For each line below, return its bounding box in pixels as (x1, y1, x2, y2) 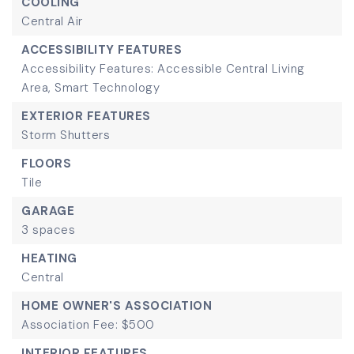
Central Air (21, 13, 83, 29)
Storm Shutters (21, 127, 110, 143)
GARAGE (21, 203, 74, 219)
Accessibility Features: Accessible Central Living (21, 61, 305, 77)
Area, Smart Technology (21, 80, 160, 96)
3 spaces (21, 222, 75, 238)
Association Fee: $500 (21, 317, 155, 333)
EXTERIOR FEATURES (21, 108, 151, 124)
